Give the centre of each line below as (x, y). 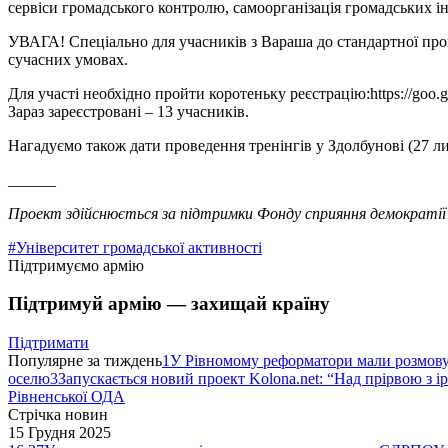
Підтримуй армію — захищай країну (169, 304)
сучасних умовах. (68, 59)
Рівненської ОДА (66, 397)
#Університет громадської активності (135, 247)
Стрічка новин (58, 415)
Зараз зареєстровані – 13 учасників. (128, 111)
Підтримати (48, 343)
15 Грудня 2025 (59, 433)
